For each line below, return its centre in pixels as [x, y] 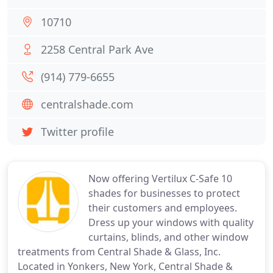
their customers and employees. [163, 208]
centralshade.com [87, 104]
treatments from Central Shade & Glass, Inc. [119, 252]
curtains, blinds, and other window [168, 237]
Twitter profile [77, 132]
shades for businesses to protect [164, 193]
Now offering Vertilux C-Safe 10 [160, 179]
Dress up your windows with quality [171, 222]
